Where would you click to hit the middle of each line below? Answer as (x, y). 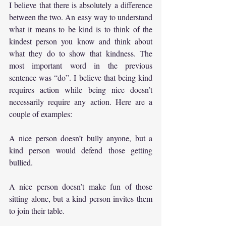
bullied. (21, 162)
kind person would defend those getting (81, 150)
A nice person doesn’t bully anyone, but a (81, 138)
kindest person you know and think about (81, 41)
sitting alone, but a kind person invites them (81, 198)
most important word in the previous (81, 65)
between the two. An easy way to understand (81, 17)
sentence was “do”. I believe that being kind (81, 77)
